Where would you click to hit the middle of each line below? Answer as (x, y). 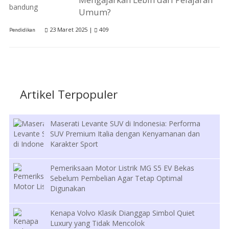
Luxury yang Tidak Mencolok (98, 223)
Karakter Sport (74, 144)
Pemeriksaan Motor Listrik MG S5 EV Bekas (122, 168)
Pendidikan (22, 30)
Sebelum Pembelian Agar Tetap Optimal (117, 178)
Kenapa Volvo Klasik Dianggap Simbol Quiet (123, 213)
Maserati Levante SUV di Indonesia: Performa (125, 123)
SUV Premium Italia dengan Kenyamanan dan (125, 133)
